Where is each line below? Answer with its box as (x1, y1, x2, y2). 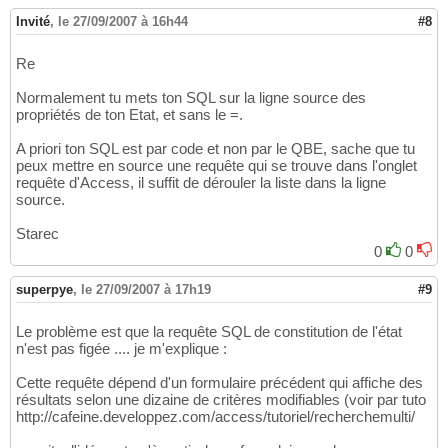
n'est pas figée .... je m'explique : (16, 340, 227, 358)
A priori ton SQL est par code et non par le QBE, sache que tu (16, 140, 415, 158)
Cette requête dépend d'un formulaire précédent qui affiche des (16, 374, 423, 392)
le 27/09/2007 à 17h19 (81, 282, 211, 298)
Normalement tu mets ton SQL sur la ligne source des (16, 89, 366, 107)
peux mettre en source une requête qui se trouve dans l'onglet (16, 157, 417, 175)
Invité (16, 14, 50, 30)
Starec (16, 225, 59, 243)
